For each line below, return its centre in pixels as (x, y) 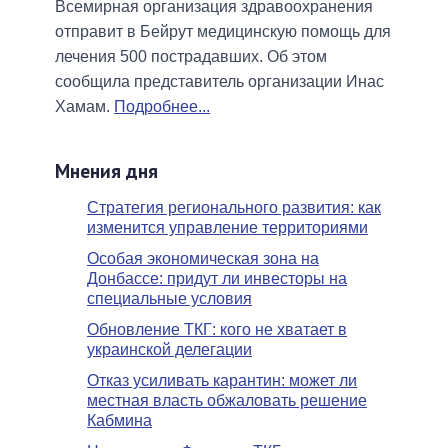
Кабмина (119, 421)
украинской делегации (169, 349)
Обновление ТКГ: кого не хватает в (217, 329)
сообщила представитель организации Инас (219, 81)
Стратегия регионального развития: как (234, 207)
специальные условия (169, 298)
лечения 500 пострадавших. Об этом (191, 56)
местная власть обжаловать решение (227, 401)
